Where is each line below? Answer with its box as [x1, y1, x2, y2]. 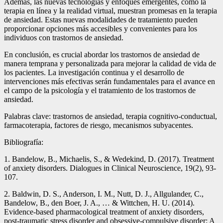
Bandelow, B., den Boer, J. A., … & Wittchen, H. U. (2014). [4, 198, 195, 207]
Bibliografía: [4, 137, 43, 146]
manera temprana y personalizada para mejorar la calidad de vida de [4, 59, 216, 68]
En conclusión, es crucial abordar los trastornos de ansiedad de [4, 50, 200, 59]
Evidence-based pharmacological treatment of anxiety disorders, [4, 207, 204, 216]
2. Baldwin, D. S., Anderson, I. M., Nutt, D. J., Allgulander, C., [4, 189, 204, 198]
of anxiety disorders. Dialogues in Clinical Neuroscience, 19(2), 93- [4, 163, 216, 172]
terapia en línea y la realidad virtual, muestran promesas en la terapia [4, 6, 217, 15]
